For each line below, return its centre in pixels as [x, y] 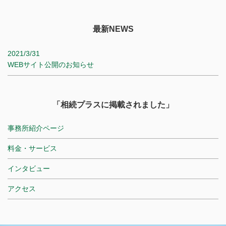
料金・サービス [32, 148]
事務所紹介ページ [36, 128]
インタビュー [29, 168]
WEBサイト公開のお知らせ [51, 65]
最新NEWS [113, 29]
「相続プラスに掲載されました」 [113, 105]
